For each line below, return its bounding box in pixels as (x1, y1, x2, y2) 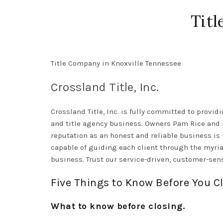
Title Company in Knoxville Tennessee (51, 59, 181, 68)
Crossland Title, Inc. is (51, 107, 129, 116)
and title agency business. (51, 119, 145, 128)
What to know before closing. (51, 201, 185, 212)
